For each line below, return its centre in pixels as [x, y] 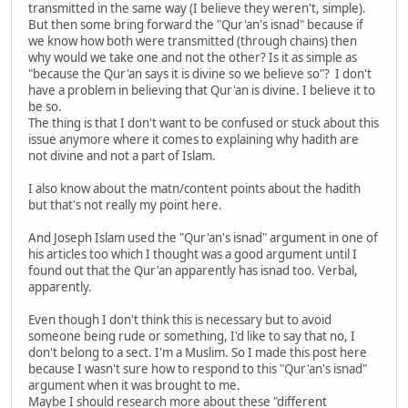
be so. [45, 106]
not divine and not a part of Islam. [122, 155]
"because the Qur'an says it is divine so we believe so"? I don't [200, 73]
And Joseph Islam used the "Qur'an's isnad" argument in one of [203, 237]
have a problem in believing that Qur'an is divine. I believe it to [202, 90]
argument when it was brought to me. [134, 385]
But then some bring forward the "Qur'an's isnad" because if [196, 24]
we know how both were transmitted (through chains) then [193, 41]
